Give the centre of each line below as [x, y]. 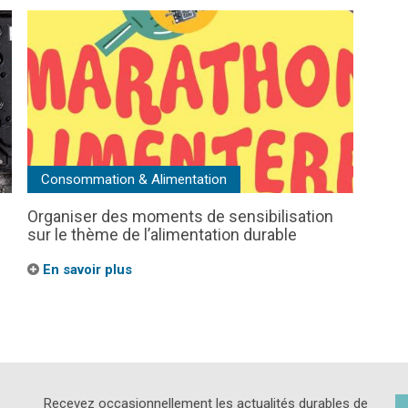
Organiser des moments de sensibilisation [180, 217]
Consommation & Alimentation [134, 180]
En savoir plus [86, 270]
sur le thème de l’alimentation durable [162, 235]
